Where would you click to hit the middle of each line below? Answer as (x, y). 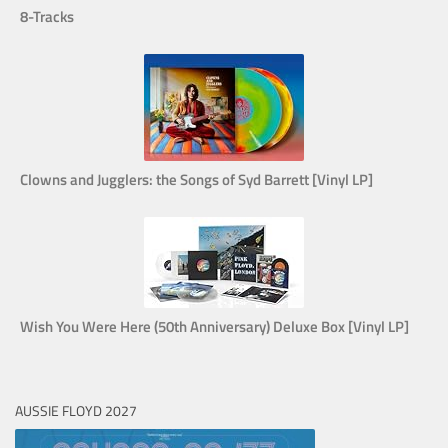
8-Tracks (47, 16)
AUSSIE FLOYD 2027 (76, 410)
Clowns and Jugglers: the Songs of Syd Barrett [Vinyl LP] (196, 179)
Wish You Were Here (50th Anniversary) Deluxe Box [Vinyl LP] (214, 326)
